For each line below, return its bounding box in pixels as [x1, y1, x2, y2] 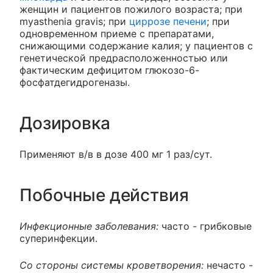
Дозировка [19, 113, 110, 134]
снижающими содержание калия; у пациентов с [19, 40, 253, 52]
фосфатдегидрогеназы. [19, 76, 130, 89]
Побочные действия [19, 185, 189, 206]
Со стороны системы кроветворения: [19, 259, 207, 272]
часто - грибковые [158, 220, 252, 233]
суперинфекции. [19, 232, 97, 245]
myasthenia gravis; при [19, 15, 129, 28]
